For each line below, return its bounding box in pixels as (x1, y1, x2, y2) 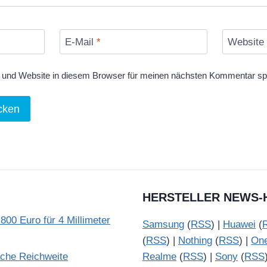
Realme (142, 251, 176, 262)
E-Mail (64, 36, 97, 48)
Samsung (142, 219, 184, 230)
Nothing (178, 235, 212, 246)
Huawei (223, 219, 256, 230)
